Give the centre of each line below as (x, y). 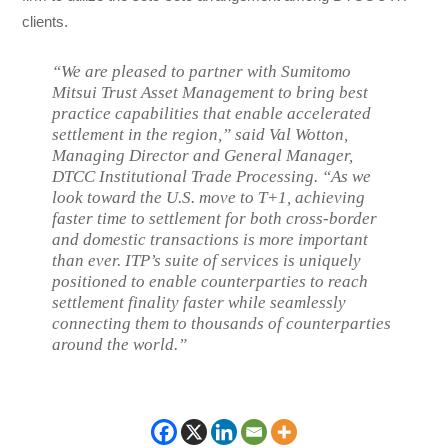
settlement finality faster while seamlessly (199, 302)
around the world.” (120, 344)
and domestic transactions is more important (210, 239)
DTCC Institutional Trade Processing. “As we (212, 176)
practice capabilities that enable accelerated (212, 113)
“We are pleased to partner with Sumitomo (202, 71)
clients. (45, 21)
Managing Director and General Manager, (203, 155)
